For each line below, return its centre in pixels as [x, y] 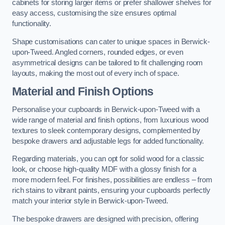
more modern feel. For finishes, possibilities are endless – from [112, 180]
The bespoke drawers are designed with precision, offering [105, 219]
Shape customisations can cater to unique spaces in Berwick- [111, 41]
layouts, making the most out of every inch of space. [96, 73]
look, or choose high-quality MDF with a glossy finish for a [104, 170]
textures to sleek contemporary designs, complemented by [106, 130]
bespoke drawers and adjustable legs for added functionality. [108, 141]
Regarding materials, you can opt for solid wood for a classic [108, 159]
